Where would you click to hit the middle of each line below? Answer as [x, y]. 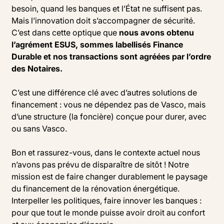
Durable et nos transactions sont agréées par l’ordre [111, 57]
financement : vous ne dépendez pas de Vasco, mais [108, 105]
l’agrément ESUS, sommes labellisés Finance [97, 45]
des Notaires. [37, 69]
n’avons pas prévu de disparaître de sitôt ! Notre [100, 165]
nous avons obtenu [156, 33]
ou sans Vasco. [39, 129]
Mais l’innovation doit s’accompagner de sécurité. [103, 21]
